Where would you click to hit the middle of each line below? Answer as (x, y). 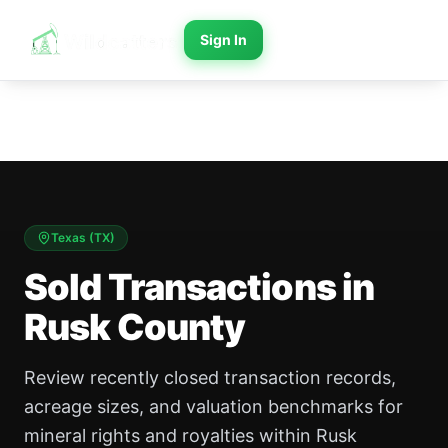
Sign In (223, 39)
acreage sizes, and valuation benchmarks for (213, 406)
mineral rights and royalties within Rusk (190, 435)
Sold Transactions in (199, 287)
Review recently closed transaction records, (210, 377)
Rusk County (135, 327)
